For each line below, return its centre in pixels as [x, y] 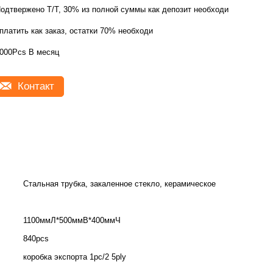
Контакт [34, 86]
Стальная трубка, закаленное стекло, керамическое [119, 184]
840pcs [36, 239]
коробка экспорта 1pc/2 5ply [75, 257]
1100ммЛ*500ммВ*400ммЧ [72, 220]
